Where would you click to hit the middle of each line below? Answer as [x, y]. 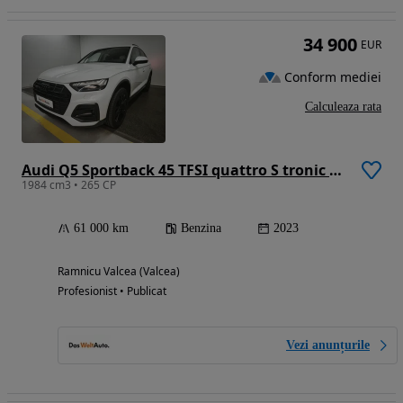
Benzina [201, 228]
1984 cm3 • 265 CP [69, 184]
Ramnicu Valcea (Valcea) [119, 271]
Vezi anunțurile [328, 345]
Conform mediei [333, 77]
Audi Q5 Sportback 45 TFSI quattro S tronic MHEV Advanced [336, 170]
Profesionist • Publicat [112, 291]
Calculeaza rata [343, 106]
